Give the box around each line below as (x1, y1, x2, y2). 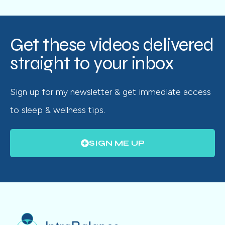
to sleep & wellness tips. (10, 104, 105, 116)
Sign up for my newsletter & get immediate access (10, 86, 211, 97)
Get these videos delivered (10, 33, 213, 56)
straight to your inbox (10, 52, 174, 74)
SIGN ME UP (88, 138, 145, 148)
